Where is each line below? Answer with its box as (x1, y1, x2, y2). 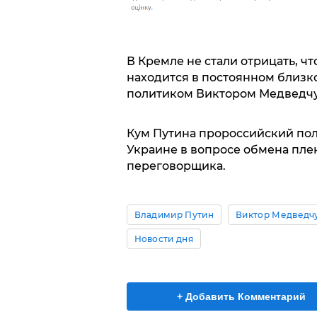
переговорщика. (126, 158, 226, 173)
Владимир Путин (134, 209, 214, 220)
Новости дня (134, 233, 194, 244)
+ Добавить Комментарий (177, 290, 306, 302)
